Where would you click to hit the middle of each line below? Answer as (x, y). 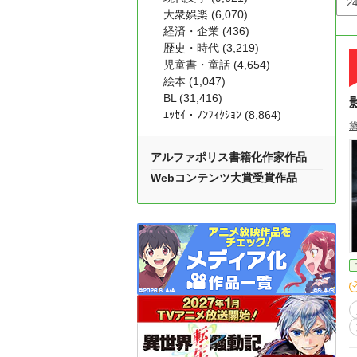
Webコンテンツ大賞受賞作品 (224, 178)
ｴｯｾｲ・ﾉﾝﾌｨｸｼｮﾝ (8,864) (222, 115)
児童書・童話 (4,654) (217, 65)
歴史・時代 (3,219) (211, 48)
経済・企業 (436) (206, 31)
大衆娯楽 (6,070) (206, 14)
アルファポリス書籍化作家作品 (229, 157)
